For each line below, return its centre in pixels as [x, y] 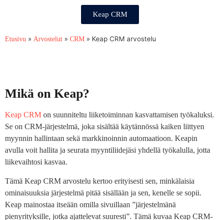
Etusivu [15, 39]
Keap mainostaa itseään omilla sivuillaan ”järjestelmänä [90, 204]
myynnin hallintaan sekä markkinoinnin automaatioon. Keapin [101, 138]
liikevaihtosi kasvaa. [36, 162]
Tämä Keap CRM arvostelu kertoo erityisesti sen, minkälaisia [100, 181]
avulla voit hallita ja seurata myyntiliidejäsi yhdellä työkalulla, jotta [108, 150]
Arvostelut [48, 39]
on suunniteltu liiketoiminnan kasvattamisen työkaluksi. [128, 115]
